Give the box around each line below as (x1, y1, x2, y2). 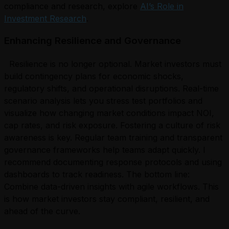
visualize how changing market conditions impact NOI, (4, 107, 214, 118)
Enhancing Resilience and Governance (4, 35, 181, 47)
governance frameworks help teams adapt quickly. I (4, 144, 205, 155)
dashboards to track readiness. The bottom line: (4, 169, 190, 179)
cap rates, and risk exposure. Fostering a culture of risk (4, 120, 220, 130)
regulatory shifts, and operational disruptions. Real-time (4, 83, 219, 94)
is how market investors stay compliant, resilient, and (4, 193, 210, 204)
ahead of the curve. (4, 205, 85, 216)
